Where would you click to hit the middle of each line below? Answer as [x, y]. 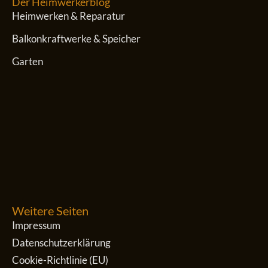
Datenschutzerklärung [61, 243]
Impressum [36, 226]
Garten [28, 62]
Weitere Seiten [50, 211]
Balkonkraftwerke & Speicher [76, 39]
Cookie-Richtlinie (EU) [60, 260]
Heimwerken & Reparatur [68, 16]
